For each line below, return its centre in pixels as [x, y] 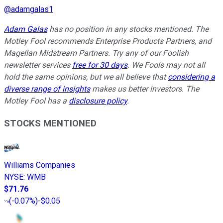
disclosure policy [98, 101]
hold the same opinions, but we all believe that [86, 77]
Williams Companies [40, 165]
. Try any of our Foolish [148, 53]
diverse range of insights [47, 89]
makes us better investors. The [145, 89]
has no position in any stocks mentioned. [121, 29]
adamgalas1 [32, 9]
